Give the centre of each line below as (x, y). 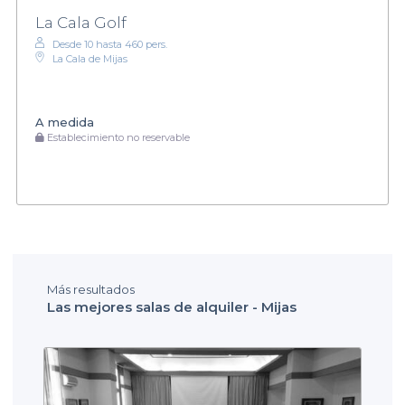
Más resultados (91, 289)
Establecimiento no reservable (117, 137)
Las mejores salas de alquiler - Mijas (172, 306)
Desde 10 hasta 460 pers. (110, 44)
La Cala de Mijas (90, 58)
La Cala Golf (81, 22)
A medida (65, 122)
